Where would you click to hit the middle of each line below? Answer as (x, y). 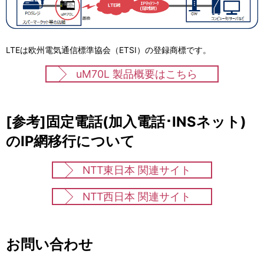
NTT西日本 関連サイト (137, 197)
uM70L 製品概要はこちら (137, 74)
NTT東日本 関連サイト (137, 170)
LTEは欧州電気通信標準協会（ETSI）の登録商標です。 (108, 50)
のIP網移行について (70, 141)
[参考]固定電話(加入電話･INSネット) (126, 122)
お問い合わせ (49, 245)
